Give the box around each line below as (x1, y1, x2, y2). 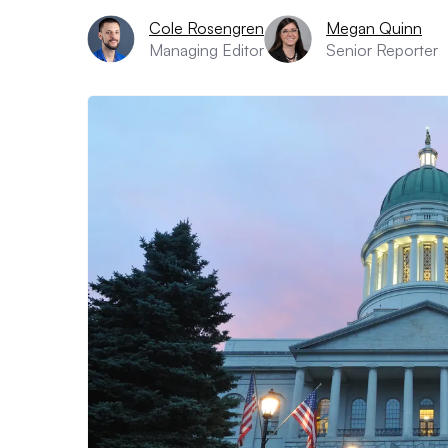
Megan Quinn (326, 18, 422, 38)
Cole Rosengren (149, 18, 264, 38)
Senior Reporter (326, 40, 438, 60)
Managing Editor (149, 40, 264, 60)
